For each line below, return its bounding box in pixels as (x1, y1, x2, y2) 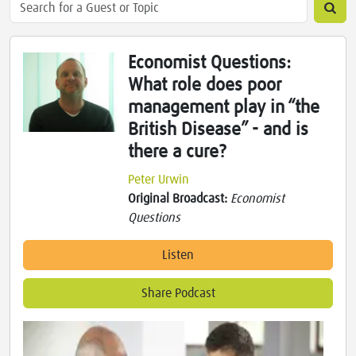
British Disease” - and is (128, 121, 308, 140)
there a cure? (128, 143, 226, 162)
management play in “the (128, 99, 319, 118)
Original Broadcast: (128, 192, 230, 206)
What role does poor (128, 76, 281, 95)
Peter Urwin (128, 173, 189, 187)
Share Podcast (141, 287, 215, 300)
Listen (162, 249, 194, 262)
